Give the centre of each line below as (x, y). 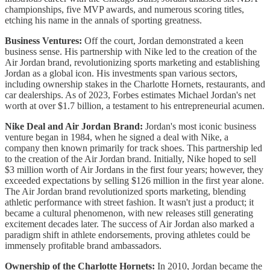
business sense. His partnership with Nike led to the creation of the (131, 51)
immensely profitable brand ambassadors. (83, 245)
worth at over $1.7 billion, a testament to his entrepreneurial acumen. (135, 105)
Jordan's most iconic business (201, 126)
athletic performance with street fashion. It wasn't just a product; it (129, 202)
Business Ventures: (43, 40)
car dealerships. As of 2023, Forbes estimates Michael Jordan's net (130, 95)
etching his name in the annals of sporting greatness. (103, 20)
